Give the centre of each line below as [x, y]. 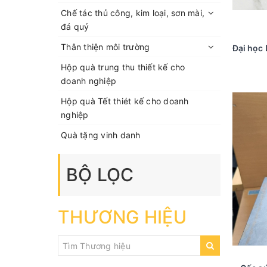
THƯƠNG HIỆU [122, 217]
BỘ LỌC [100, 175]
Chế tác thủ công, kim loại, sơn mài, [133, 13]
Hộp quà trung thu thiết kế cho [123, 67]
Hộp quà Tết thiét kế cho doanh [125, 101]
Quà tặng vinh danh [101, 135]
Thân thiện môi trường [105, 47]
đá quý [75, 27]
